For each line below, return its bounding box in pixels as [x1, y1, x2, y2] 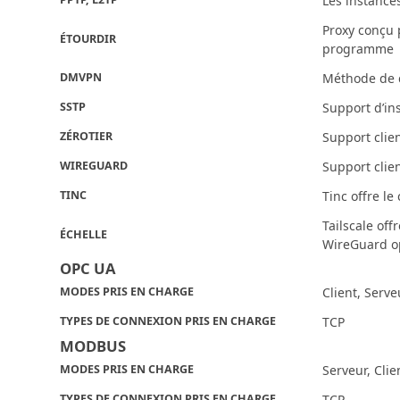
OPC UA [60, 258, 117, 279]
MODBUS [60, 336, 127, 357]
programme [322, 40, 395, 58]
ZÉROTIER [60, 129, 113, 145]
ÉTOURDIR [60, 31, 117, 47]
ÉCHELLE [60, 227, 108, 243]
